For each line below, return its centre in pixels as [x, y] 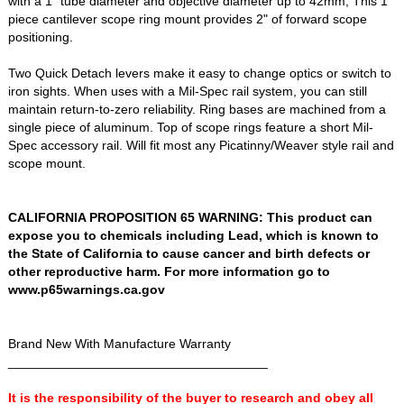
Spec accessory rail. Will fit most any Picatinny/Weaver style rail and [202, 145]
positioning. [41, 37]
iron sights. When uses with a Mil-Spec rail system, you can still [188, 91]
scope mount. [47, 163]
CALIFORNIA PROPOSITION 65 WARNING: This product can [191, 217]
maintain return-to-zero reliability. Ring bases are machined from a [197, 109]
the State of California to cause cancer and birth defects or [189, 253]
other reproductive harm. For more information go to [170, 271]
